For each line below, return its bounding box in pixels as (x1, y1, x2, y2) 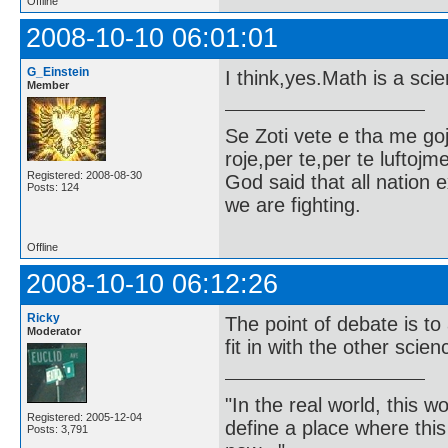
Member (27, 79, 69, 91)
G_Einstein (27, 65, 89, 79)
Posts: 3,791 (27, 423, 88, 435)
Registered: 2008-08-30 (27, 169, 142, 181)
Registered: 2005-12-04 (27, 411, 142, 423)
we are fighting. (225, 193, 361, 216)
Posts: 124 (27, 181, 79, 193)
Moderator (27, 325, 81, 337)
